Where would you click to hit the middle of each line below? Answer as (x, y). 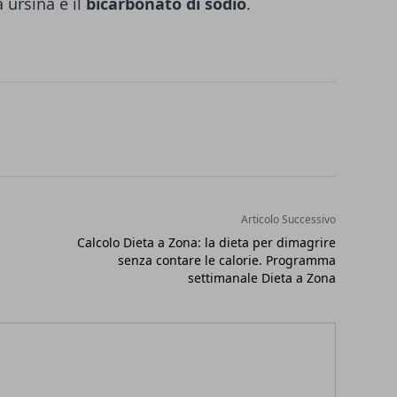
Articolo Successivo (288, 219)
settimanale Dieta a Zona (261, 278)
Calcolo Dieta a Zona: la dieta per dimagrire (206, 242)
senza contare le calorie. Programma (226, 260)
